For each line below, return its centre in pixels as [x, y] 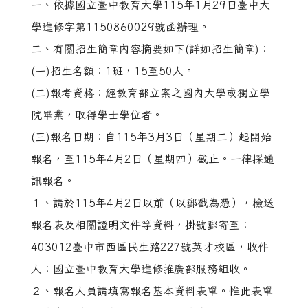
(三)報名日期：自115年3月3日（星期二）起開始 [151, 137]
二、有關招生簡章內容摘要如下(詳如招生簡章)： [151, 49]
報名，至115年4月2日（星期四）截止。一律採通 [153, 159]
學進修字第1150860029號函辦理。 [120, 27]
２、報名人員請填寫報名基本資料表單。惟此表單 [152, 291]
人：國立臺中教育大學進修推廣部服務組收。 [141, 269]
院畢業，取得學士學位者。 [97, 115]
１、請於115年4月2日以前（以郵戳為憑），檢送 [153, 203]
